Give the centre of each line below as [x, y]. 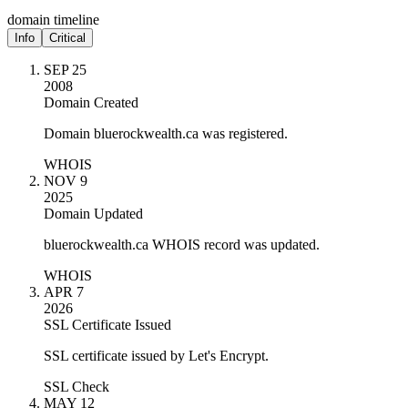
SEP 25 [65, 69]
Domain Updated [93, 213]
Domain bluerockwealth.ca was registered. [166, 133]
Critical [67, 37]
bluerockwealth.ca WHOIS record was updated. [182, 244]
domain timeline [53, 19]
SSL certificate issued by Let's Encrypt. [156, 355]
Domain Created [91, 102]
